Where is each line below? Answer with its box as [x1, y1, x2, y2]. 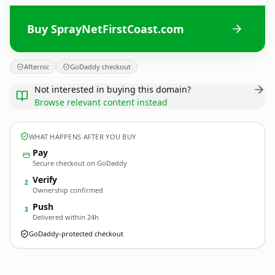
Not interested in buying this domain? [34, 83, 191, 95]
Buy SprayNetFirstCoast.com [27, 21, 184, 36]
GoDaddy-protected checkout [29, 229, 123, 238]
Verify [33, 174, 57, 185]
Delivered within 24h [33, 212, 99, 222]
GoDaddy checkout [70, 62, 131, 71]
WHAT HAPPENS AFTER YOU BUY [29, 131, 136, 141]
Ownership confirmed [33, 185, 103, 195]
